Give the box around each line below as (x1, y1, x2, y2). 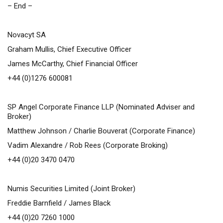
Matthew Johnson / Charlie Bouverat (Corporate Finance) (7, 126, 195, 135)
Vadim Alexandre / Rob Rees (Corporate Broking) (7, 141, 168, 150)
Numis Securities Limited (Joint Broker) (7, 184, 135, 193)
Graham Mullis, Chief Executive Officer (7, 45, 131, 54)
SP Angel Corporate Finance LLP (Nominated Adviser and (7, 103, 195, 111)
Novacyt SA (7, 30, 46, 39)
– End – (7, 1, 32, 10)
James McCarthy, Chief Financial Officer (7, 59, 138, 68)
